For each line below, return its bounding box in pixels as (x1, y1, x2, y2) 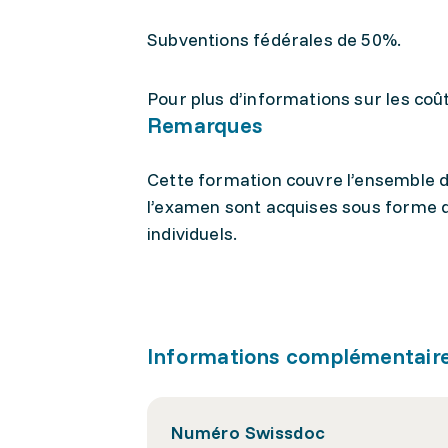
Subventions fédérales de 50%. (147, 28, 402, 51)
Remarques (147, 111, 263, 139)
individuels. (147, 222, 238, 245)
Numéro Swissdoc (171, 421, 326, 444)
